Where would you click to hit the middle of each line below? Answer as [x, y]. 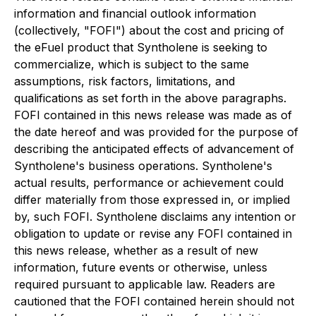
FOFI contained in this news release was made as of [153, 115]
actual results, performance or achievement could [149, 182]
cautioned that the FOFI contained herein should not [154, 301]
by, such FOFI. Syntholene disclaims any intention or [155, 216]
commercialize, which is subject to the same [132, 64]
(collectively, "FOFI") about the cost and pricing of [149, 30]
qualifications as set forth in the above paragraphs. [150, 98]
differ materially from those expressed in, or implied [152, 199]
